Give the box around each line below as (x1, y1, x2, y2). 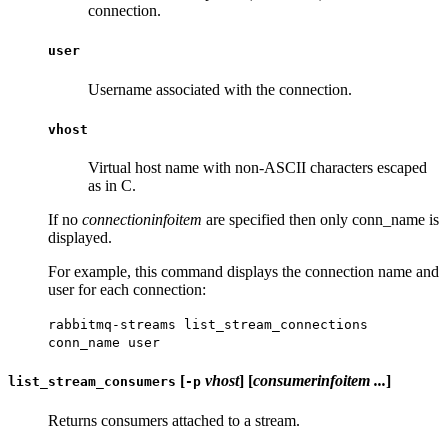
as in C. (88, 177, 136, 195)
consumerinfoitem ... (253, 372, 386, 390)
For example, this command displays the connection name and (48, 263, 439, 281)
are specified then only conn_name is (202, 211, 439, 229)
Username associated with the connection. (88, 80, 352, 98)
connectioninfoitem (82, 211, 202, 229)
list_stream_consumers (8, 374, 176, 390)
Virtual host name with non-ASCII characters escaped (88, 159, 427, 177)
